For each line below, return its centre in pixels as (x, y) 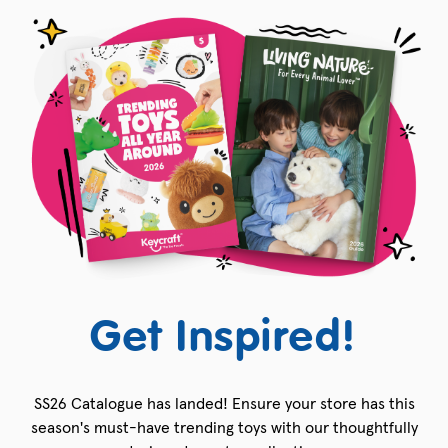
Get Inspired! (224, 339)
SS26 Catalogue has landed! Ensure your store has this (224, 403)
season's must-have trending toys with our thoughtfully (224, 427)
